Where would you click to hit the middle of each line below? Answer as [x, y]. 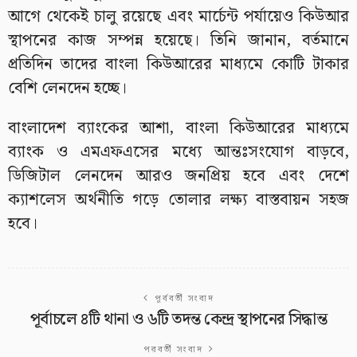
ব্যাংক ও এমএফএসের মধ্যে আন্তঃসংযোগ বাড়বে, [178, 152]
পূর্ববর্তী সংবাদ [184, 298]
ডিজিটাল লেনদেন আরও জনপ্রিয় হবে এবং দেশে [178, 176]
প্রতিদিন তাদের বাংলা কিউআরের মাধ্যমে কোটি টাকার [178, 64]
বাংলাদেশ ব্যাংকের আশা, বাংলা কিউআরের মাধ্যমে [178, 128]
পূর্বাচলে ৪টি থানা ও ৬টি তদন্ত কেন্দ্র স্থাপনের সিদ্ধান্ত [178, 319]
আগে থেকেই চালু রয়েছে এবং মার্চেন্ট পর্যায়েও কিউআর [178, 16]
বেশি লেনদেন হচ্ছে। [67, 88]
